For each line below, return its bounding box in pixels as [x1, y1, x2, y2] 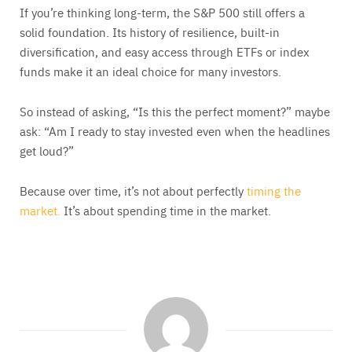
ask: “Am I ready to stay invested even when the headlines [20, 122, 330, 139]
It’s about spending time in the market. [60, 201, 271, 218]
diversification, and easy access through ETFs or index [20, 42, 310, 60]
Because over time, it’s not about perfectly [20, 181, 247, 199]
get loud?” [20, 141, 74, 159]
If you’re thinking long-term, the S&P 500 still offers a [20, 3, 305, 20]
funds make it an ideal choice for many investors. [20, 62, 281, 79]
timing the [247, 181, 301, 199]
